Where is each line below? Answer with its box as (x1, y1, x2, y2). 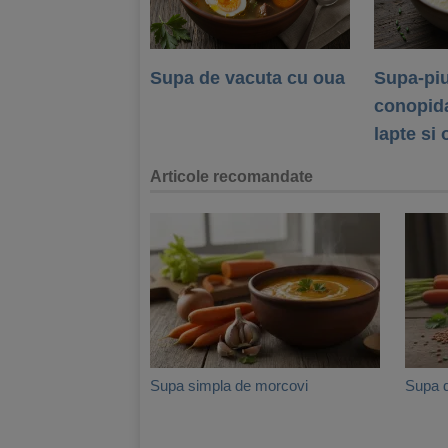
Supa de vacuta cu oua (150, 68, 345, 88)
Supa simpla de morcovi (150, 377, 308, 394)
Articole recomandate (150, 168, 313, 185)
